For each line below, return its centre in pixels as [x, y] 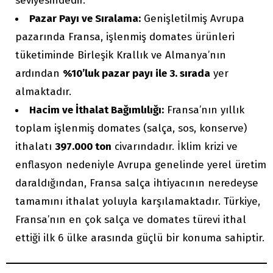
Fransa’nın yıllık [204, 110]
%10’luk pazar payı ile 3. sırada [136, 74]
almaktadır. [43, 92]
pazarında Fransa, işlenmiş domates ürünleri [125, 37]
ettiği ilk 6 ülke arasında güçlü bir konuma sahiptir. [140, 238]
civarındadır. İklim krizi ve [175, 147]
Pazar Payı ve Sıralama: [85, 19]
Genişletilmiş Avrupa [193, 19]
